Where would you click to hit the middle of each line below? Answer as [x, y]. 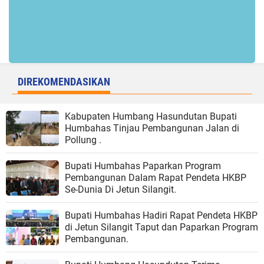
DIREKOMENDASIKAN [64, 81]
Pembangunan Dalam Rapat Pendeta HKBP [156, 177]
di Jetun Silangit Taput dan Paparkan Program [161, 227]
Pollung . [83, 140]
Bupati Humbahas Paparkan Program [143, 166]
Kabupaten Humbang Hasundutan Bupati [151, 116]
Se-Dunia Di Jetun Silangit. [121, 189]
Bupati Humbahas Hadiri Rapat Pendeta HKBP [161, 215]
